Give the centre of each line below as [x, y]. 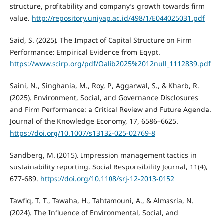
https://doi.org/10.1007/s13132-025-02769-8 [82, 133]
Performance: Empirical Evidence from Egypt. [85, 52]
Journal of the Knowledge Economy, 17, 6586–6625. [94, 121]
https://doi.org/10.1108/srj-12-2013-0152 [107, 178]
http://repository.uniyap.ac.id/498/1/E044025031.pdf [118, 18]
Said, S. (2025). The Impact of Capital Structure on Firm [101, 40]
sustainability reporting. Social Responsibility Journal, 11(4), [109, 166]
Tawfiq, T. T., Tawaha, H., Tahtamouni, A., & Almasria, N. [102, 200]
